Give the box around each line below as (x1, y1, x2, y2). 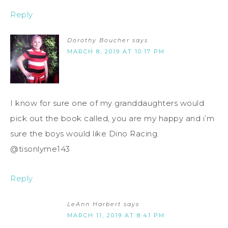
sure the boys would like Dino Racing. (10, 128, 159, 138)
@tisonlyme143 (10, 144, 70, 154)
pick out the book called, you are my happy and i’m (10, 113, 214, 123)
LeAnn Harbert (67, 200, 121, 208)
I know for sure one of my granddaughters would (10, 98, 204, 108)
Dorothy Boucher (67, 36, 130, 44)
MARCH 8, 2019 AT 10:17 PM (67, 47, 165, 55)
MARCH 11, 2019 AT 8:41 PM (67, 211, 165, 219)
